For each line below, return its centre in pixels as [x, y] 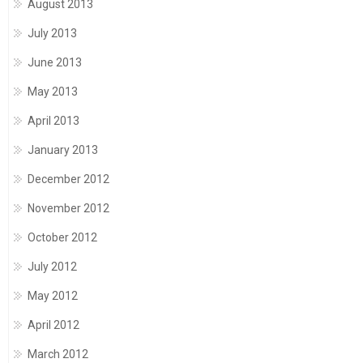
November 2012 [68, 209]
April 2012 [53, 325]
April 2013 [53, 121]
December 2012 [68, 179]
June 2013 [55, 63]
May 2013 [53, 92]
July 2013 [52, 34]
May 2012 [53, 296]
